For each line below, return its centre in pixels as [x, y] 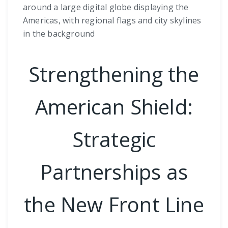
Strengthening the [114, 74]
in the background [59, 34]
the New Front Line [114, 205]
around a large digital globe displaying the [106, 7]
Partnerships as [114, 172]
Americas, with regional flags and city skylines [112, 21]
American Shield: [114, 107]
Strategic [114, 139]
